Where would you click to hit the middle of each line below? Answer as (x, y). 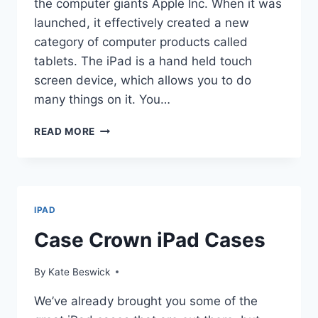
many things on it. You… (102, 100)
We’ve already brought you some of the (146, 301)
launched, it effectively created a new (142, 23)
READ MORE (65, 132)
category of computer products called (141, 42)
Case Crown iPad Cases (150, 240)
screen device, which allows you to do (143, 81)
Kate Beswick (79, 272)
